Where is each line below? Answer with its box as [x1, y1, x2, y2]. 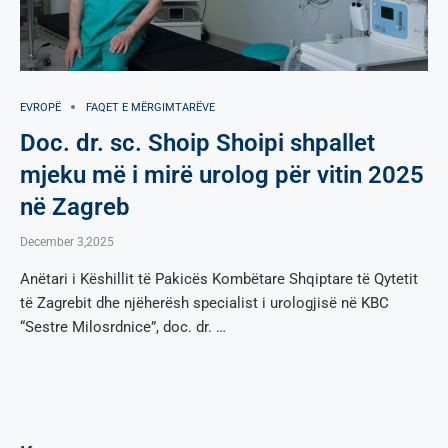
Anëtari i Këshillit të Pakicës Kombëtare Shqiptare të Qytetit [20, 269, 418, 288]
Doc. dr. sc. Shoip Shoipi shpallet [20, 128, 375, 157]
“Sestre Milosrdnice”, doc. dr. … [20, 317, 226, 336]
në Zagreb [20, 192, 130, 221]
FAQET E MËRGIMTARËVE [86, 100, 215, 114]
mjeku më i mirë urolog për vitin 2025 [20, 160, 424, 189]
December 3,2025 [20, 234, 114, 249]
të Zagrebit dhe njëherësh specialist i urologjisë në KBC [20, 293, 389, 312]
